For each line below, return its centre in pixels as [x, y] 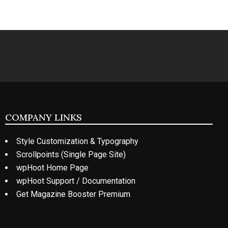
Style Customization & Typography [77, 141]
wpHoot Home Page [52, 167]
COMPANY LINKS [44, 117]
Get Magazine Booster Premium [73, 194]
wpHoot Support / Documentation [76, 181]
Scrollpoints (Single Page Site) [71, 154]
